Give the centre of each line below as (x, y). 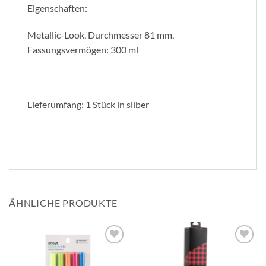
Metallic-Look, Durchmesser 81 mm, (101, 35)
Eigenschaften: (57, 8)
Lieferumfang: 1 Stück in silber (88, 104)
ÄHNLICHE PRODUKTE (63, 202)
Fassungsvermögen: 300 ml (83, 50)
